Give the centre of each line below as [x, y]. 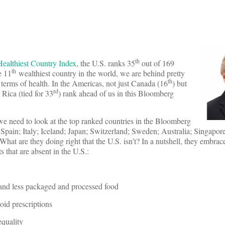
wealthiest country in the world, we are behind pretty [100, 73]
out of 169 [158, 63]
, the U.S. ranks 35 [106, 63]
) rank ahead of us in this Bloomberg [116, 93]
